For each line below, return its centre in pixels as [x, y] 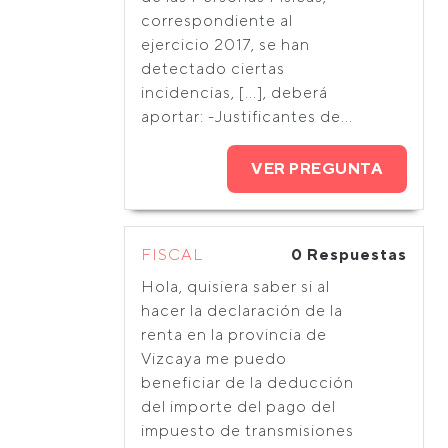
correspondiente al [217, 20]
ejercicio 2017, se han [225, 44]
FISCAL [172, 254]
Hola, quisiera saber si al [235, 286]
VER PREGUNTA [317, 168]
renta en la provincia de [234, 334]
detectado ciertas [213, 68]
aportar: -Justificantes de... [247, 116]
